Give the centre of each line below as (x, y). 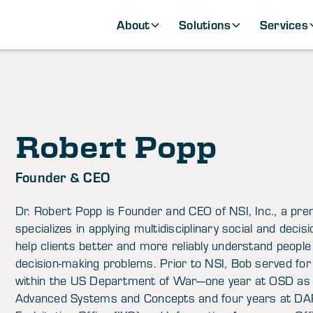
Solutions (205, 24)
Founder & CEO (63, 177)
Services (284, 24)
